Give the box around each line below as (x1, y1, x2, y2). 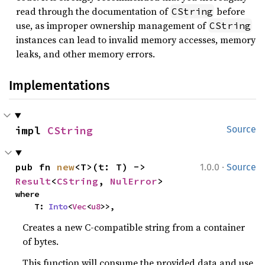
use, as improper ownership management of (16, 19, 208, 32)
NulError (110, 175, 158, 187)
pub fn (15, 161, 57, 173)
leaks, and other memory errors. (16, 47, 155, 60)
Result (15, 175, 51, 187)
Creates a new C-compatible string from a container (22, 221, 245, 234)
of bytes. (22, 235, 59, 248)
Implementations (9, 77, 109, 93)
